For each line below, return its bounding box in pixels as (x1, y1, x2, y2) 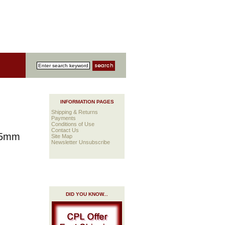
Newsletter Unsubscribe (51, 139, 110, 146)
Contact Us (51, 127, 79, 134)
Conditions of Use (51, 121, 95, 128)
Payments (51, 115, 76, 122)
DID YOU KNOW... (66, 191, 108, 197)
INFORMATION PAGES (60, 99, 114, 104)
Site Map (51, 133, 73, 140)
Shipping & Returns (51, 109, 98, 116)
